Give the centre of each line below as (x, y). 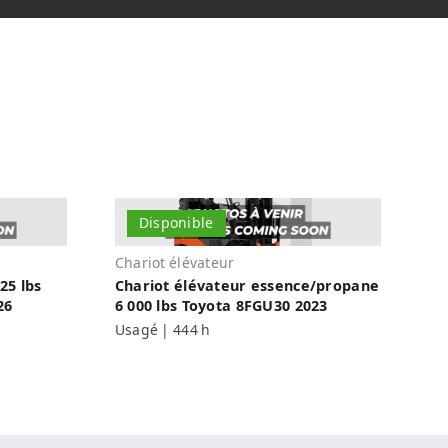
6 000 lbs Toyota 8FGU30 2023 (221, 307)
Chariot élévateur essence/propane (247, 287)
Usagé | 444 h (162, 330)
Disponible (176, 223)
